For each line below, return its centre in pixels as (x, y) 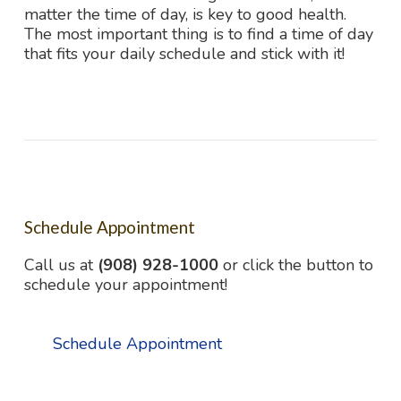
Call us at (61, 265)
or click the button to (296, 265)
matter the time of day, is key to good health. (185, 15)
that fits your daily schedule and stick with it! (184, 54)
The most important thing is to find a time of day (199, 34)
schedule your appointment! (126, 285)
